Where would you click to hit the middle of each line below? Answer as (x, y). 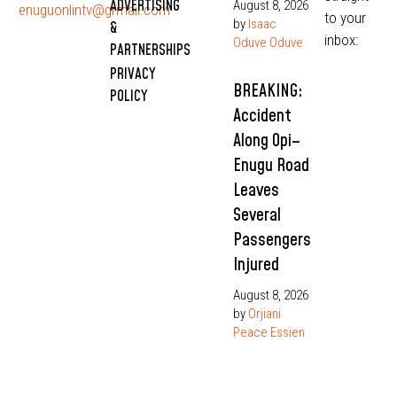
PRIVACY (133, 74)
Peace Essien (269, 333)
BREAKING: (268, 92)
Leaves (256, 191)
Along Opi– (266, 141)
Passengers (272, 241)
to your (345, 18)
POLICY (129, 96)
